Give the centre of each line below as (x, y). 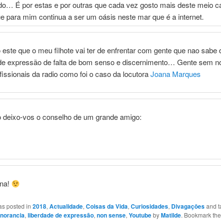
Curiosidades (149, 206)
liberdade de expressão (60, 215)
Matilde (171, 215)
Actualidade (66, 206)
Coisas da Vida (107, 206)
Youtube (140, 215)
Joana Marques (176, 74)
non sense (111, 215)
